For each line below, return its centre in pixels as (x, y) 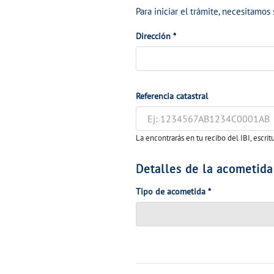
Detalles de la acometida (204, 169)
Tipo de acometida (172, 192)
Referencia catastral (172, 96)
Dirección (154, 36)
